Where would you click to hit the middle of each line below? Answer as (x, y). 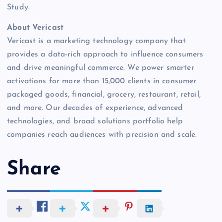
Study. (18, 7)
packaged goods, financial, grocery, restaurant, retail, (104, 94)
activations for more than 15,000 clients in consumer (102, 81)
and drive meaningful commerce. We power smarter (101, 68)
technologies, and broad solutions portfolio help (95, 121)
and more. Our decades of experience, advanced (95, 108)
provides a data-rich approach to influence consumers (105, 54)
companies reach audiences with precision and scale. (102, 135)
